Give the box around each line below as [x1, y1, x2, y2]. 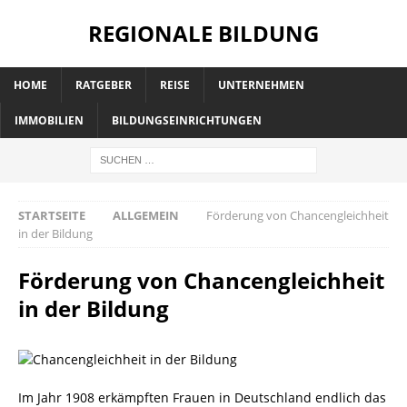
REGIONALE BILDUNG [88, 18, 319, 48]
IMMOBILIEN [15, 113, 84, 128]
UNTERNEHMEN [218, 77, 304, 93]
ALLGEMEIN [113, 207, 179, 223]
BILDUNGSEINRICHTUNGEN [112, 113, 262, 128]
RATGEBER [75, 77, 132, 93]
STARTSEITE [18, 207, 85, 223]
